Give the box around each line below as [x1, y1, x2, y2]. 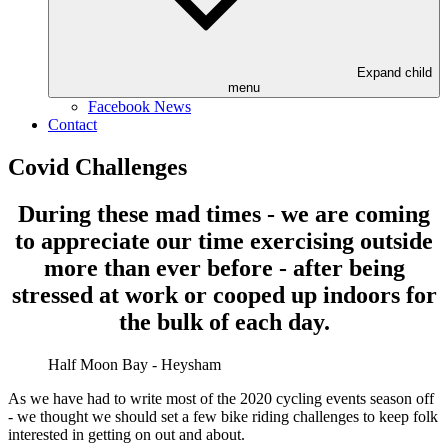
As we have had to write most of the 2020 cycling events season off [8, 389, 434, 407]
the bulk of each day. [118, 308, 330, 335]
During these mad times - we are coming [18, 200, 430, 227]
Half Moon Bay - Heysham [48, 355, 221, 373]
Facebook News [88, 98, 191, 115]
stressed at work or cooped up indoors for [11, 281, 437, 308]
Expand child [356, 65, 432, 80]
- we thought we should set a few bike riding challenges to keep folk [8, 407, 438, 425]
